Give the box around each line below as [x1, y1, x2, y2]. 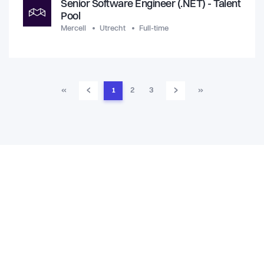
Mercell [61, 25, 86, 32]
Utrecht [100, 25, 126, 32]
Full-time [139, 25, 169, 32]
